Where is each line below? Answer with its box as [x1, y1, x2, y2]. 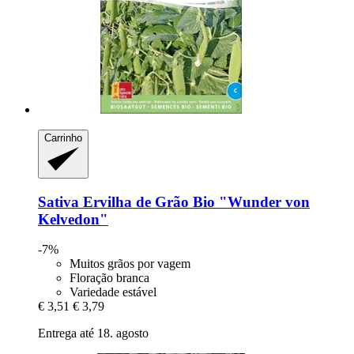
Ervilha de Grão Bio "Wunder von [79, 193, 310, 210]
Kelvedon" [38, 210, 108, 228]
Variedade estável [70, 285, 156, 299]
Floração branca [70, 271, 149, 285]
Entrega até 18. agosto [38, 326, 149, 341]
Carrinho [44, 132, 82, 145]
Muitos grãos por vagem [70, 257, 190, 271]
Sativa [38, 193, 79, 210]
